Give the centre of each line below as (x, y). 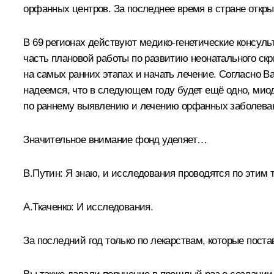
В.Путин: (43, 173)
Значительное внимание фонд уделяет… (115, 139)
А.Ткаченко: (50, 207)
